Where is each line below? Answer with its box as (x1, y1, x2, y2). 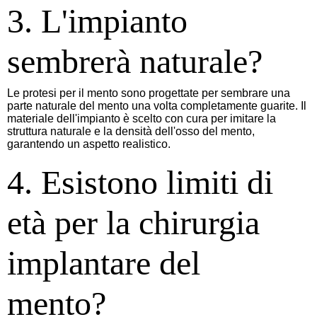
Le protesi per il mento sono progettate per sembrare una (7, 86, 290, 99)
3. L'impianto (7, 1, 188, 40)
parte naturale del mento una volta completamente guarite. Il (7, 99, 306, 112)
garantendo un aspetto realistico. (7, 137, 171, 150)
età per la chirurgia (7, 203, 260, 241)
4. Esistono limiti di (7, 163, 273, 201)
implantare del (7, 243, 200, 282)
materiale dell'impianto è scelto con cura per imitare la (7, 112, 276, 125)
